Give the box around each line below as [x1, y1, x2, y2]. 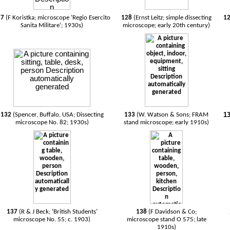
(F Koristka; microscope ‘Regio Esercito [6, 14, 111, 21]
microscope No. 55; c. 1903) [13, 216, 91, 223]
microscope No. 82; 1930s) [15, 119, 89, 126]
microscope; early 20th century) [123, 22, 210, 29]
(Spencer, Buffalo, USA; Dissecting [11, 111, 104, 118]
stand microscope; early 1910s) [124, 119, 209, 126]
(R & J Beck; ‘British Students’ [18, 208, 98, 215]
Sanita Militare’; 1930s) [21, 22, 84, 29]
